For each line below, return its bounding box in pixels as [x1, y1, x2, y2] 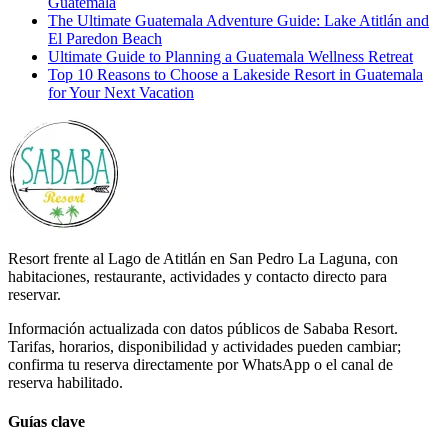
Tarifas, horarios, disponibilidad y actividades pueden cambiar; [8, 337, 401, 355]
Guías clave [8, 413, 85, 431]
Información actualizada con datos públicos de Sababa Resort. [8, 319, 398, 337]
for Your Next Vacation [48, 83, 194, 101]
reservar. [8, 285, 61, 303]
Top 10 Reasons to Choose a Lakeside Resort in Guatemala [48, 65, 423, 83]
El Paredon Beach [48, 29, 162, 47]
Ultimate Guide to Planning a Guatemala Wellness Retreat [48, 47, 413, 65]
